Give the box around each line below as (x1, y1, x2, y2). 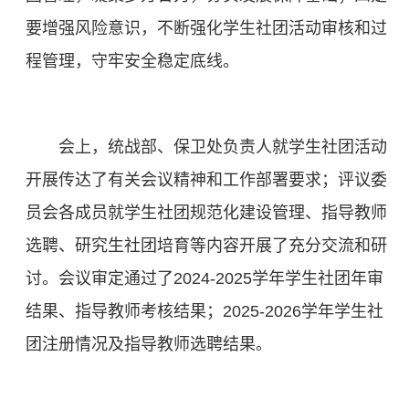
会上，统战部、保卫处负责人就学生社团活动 (58, 138, 387, 157)
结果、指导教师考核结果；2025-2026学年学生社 (26, 302, 383, 321)
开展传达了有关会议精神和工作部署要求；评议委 (26, 171, 387, 190)
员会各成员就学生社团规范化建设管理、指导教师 (26, 204, 387, 223)
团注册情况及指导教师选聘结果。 (26, 335, 272, 354)
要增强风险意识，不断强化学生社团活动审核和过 (26, 19, 387, 38)
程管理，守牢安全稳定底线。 (26, 52, 239, 71)
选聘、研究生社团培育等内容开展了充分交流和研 (26, 236, 387, 256)
